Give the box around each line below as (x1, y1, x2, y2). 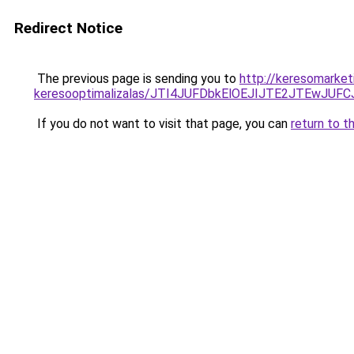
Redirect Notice (14, 19, 122, 37)
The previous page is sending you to (34, 71, 239, 86)
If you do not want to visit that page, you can (34, 116, 291, 131)
